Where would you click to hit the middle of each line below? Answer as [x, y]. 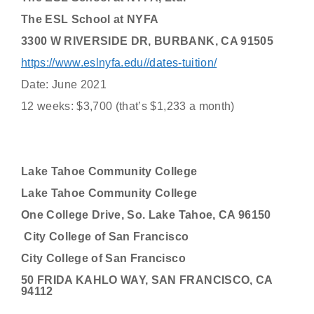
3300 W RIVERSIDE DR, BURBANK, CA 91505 [147, 41]
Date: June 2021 [64, 84]
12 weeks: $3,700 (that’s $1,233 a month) [128, 106]
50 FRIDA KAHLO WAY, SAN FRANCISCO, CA [147, 280]
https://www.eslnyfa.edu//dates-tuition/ [119, 63]
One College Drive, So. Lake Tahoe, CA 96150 [146, 215]
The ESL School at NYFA [90, 19]
